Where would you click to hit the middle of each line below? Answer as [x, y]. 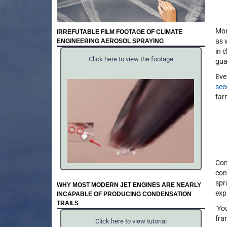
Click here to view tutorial [131, 221]
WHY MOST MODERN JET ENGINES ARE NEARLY [129, 185]
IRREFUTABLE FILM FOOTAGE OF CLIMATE [120, 32]
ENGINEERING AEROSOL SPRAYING [110, 41]
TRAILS [68, 203]
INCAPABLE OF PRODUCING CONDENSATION [124, 194]
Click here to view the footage [131, 59]
